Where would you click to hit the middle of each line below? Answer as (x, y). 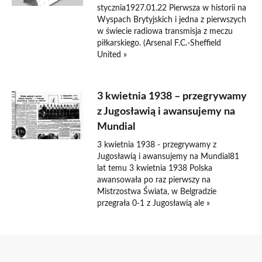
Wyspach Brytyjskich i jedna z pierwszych (172, 20)
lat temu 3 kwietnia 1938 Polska (155, 168)
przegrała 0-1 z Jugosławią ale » (154, 204)
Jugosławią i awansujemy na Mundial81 (168, 157)
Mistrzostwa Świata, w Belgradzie (157, 192)
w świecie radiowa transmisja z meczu (165, 32)
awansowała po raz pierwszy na (154, 180)
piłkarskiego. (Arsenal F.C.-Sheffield (159, 43)
